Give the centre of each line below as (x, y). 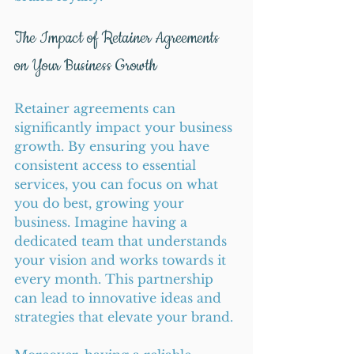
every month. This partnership (116, 279)
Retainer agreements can (97, 108)
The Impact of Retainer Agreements (119, 38)
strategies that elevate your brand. (124, 317)
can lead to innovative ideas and (120, 298)
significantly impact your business (125, 127)
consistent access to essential (107, 165)
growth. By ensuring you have (114, 146)
